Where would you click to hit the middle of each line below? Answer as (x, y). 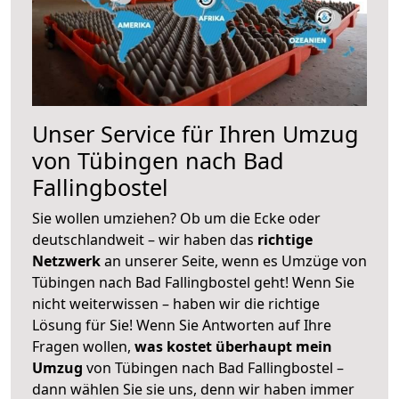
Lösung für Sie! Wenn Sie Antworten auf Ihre (182, 325)
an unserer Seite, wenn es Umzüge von (236, 261)
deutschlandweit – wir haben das (145, 239)
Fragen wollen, (83, 346)
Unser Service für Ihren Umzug (195, 133)
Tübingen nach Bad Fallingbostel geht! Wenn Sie (193, 282)
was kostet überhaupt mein (233, 346)
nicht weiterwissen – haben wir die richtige (176, 303)
